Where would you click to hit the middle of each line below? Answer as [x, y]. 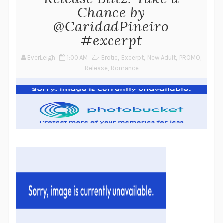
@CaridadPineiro [111, 26]
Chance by [111, 12]
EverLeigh [42, 57]
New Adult [162, 57]
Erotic [110, 57]
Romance [125, 68]
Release [96, 68]
